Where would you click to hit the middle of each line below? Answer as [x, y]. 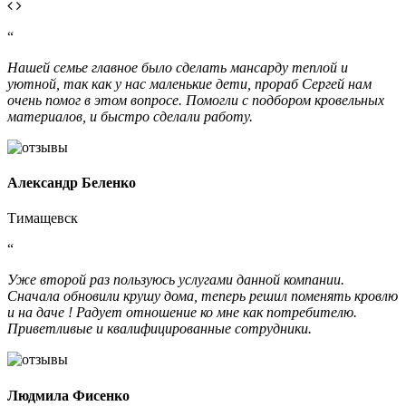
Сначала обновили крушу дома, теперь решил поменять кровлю [203, 296]
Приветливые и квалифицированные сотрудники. [159, 329]
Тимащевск [43, 218]
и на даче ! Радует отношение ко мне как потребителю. [182, 313]
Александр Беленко [72, 183]
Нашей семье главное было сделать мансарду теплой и [178, 67]
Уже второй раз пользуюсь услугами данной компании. [176, 280]
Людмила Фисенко [68, 395]
